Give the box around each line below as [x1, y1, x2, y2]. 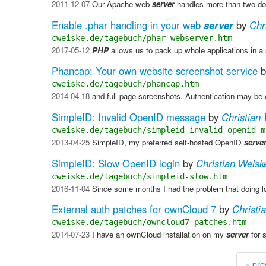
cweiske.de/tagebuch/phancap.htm [52, 79, 199, 89]
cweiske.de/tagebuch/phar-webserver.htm [52, 33, 232, 43]
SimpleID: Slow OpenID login [52, 156, 180, 170]
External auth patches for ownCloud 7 [52, 202, 216, 217]
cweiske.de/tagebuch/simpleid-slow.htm [52, 171, 227, 181]
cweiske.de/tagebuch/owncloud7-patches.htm [52, 217, 246, 227]
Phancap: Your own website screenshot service [52, 64, 258, 78]
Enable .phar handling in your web [52, 17, 204, 32]
